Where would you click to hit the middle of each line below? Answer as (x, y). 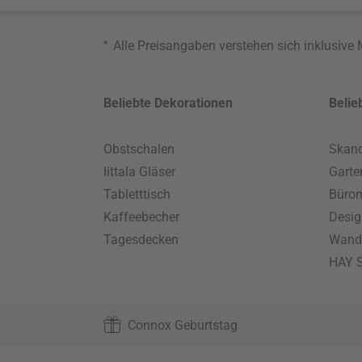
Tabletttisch (137, 195)
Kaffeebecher (142, 217)
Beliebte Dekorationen (168, 103)
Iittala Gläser (140, 172)
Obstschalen (139, 149)
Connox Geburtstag (183, 326)
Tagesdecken (141, 240)
